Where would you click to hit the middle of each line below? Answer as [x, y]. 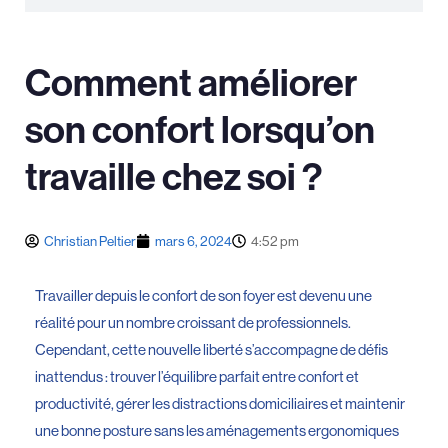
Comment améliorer [191, 83]
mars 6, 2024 [193, 241]
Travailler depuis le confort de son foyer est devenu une [203, 295]
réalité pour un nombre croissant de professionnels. [193, 322]
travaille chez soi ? [173, 177]
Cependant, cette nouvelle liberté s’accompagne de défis [211, 349]
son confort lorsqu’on [200, 130]
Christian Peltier [90, 241]
